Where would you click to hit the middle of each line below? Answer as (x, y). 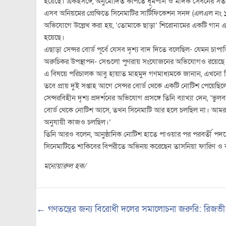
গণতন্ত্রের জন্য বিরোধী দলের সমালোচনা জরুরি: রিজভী (135, 209)
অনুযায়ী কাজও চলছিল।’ (77, 122)
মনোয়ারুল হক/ (65, 166)
